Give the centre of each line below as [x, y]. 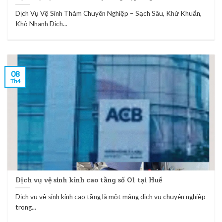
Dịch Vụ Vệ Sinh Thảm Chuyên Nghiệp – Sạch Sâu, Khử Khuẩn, [109, 14]
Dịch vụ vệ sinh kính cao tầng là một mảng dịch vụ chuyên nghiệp [111, 197]
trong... [26, 207]
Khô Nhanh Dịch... [42, 24]
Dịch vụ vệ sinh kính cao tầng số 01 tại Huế [89, 180]
